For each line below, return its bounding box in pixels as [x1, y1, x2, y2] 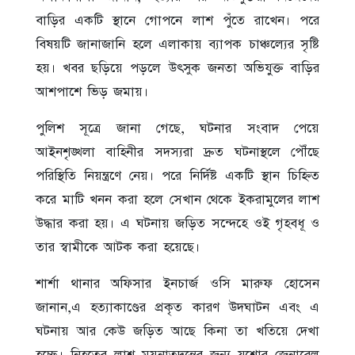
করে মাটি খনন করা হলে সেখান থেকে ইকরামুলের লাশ [36, 190, 319, 208]
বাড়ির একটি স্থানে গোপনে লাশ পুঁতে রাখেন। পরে [36, 11, 319, 29]
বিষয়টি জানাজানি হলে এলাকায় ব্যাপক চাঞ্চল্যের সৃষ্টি [36, 35, 319, 53]
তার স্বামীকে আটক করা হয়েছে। [36, 238, 200, 256]
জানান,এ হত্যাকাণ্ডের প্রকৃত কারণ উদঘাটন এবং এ [36, 298, 319, 316]
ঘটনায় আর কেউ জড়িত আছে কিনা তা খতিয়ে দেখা [36, 322, 319, 340]
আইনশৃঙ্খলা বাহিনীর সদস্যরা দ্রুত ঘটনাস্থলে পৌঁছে [36, 143, 319, 161]
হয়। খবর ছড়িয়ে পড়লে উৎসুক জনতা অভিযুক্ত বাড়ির [36, 59, 319, 77]
